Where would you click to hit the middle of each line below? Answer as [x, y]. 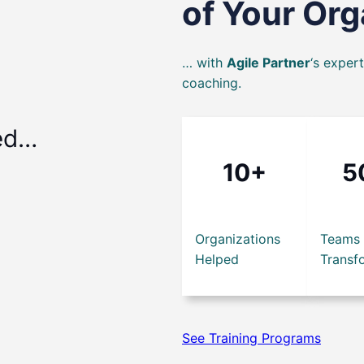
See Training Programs [251, 338]
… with [204, 63]
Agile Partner [269, 63]
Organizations [238, 239]
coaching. [212, 83]
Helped [217, 259]
